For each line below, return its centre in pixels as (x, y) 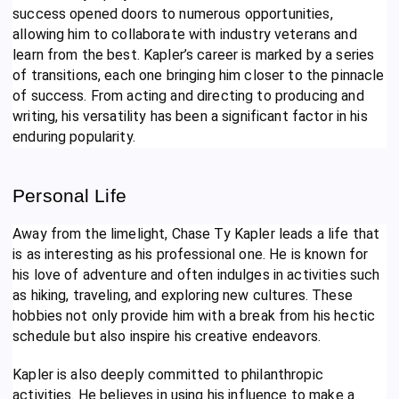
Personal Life (69, 195)
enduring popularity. (74, 136)
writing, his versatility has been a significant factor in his (190, 116)
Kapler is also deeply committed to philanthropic (168, 374)
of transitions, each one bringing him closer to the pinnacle (199, 75)
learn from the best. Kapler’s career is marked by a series (194, 54)
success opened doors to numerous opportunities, (173, 13)
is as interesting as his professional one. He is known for (191, 254)
